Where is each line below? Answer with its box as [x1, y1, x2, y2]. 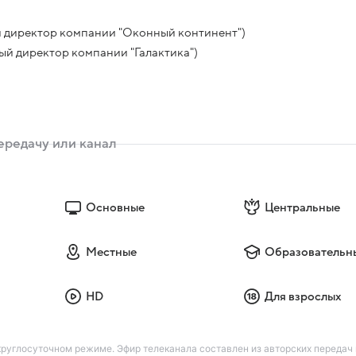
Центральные [265, 201, 341, 215]
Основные [85, 201, 145, 215]
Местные [85, 246, 137, 259]
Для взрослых [265, 290, 342, 304]
